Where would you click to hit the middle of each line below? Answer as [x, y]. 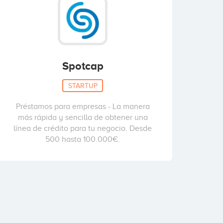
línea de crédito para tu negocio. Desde [83, 128]
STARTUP [83, 85]
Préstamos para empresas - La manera [83, 107]
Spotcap [83, 66]
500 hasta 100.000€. [83, 139]
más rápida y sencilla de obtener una [83, 117]
